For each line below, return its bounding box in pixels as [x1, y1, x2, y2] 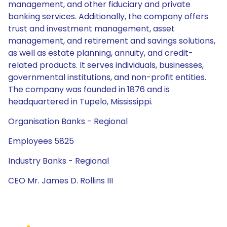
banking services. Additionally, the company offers [8, 11, 208, 22]
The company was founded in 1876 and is [8, 84, 170, 95]
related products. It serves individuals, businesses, [8, 59, 204, 71]
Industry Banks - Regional [8, 155, 109, 167]
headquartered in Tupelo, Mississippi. [8, 96, 153, 107]
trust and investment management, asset [8, 23, 175, 34]
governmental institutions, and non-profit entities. [8, 71, 206, 83]
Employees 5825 [8, 135, 74, 147]
